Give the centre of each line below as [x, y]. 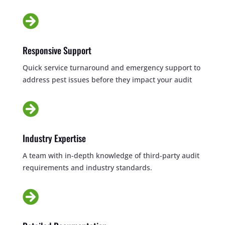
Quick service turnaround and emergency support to [111, 67]
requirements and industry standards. [87, 167]
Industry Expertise [54, 138]
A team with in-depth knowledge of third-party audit [111, 155]
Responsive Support [57, 50]
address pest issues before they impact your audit [107, 79]
